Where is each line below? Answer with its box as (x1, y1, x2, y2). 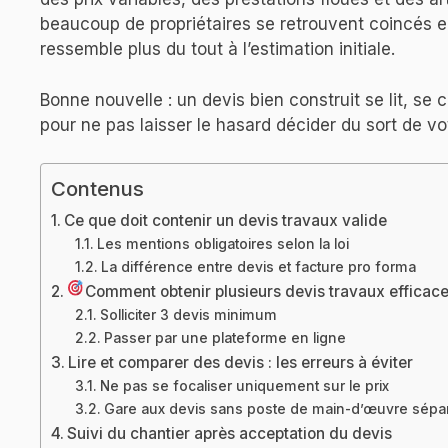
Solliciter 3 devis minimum (99, 307, 277, 324)
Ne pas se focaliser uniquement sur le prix (99, 378, 389, 395)
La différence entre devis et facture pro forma (100, 259, 416, 276)
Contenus (51, 176, 144, 202)
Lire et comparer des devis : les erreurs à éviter (68, 353, 414, 373)
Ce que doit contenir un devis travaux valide (64, 211, 388, 231)
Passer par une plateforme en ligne (103, 330, 346, 347)
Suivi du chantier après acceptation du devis (67, 424, 393, 444)
